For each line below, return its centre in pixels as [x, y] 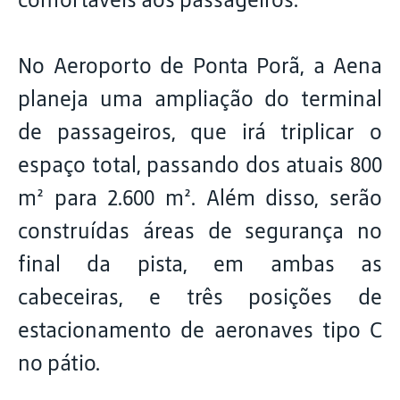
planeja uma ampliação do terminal [200, 99]
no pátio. [61, 363]
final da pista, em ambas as [200, 264]
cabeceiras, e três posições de [200, 297]
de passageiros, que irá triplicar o [200, 132]
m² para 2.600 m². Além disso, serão [200, 198]
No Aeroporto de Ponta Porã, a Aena [200, 66]
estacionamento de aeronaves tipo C [200, 330]
